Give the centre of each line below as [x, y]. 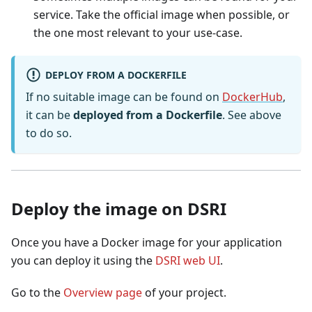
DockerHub [252, 97]
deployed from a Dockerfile [148, 115]
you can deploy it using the [83, 261]
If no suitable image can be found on [124, 97]
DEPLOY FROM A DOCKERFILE [116, 75]
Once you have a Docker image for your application [147, 243]
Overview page [103, 293]
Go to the [37, 293]
